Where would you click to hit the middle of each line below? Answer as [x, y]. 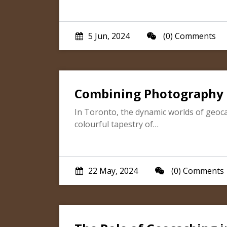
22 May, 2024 [113, 171]
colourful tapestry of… [117, 124]
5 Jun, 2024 [109, 36]
